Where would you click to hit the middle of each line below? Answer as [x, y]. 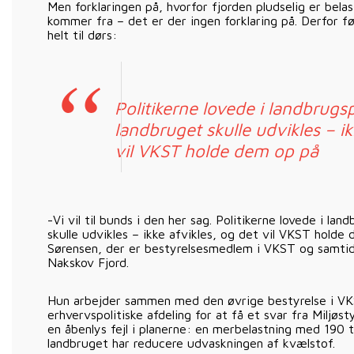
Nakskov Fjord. [88, 262]
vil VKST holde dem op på [217, 151]
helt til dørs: [82, 35]
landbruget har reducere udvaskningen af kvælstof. [191, 343]
